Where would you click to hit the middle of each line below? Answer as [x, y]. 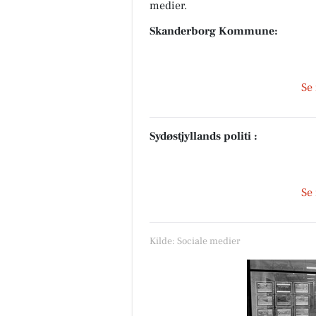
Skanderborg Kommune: [214, 31]
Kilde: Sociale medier [195, 242]
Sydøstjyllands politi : [203, 136]
